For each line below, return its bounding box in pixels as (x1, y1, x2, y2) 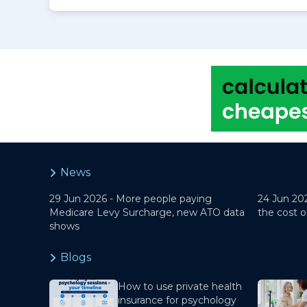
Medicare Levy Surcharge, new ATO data (49, 206, 245, 219)
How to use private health (118, 280, 242, 293)
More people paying (116, 193, 212, 205)
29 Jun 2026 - (49, 193, 116, 205)
